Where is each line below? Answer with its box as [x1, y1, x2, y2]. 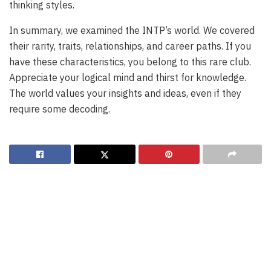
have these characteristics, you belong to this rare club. [9, 55, 251, 68]
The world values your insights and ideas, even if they [9, 87, 241, 99]
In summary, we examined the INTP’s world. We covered [9, 24, 255, 36]
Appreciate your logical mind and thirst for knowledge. [9, 71, 246, 83]
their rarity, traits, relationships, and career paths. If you [9, 39, 251, 52]
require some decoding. [9, 102, 110, 115]
